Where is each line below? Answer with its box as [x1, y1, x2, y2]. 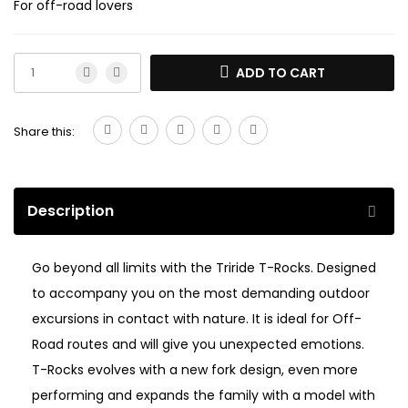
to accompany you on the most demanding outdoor [32, 284, 370, 303]
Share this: [14, 123, 75, 141]
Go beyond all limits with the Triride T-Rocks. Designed [32, 259, 376, 278]
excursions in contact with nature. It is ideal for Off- [32, 310, 362, 329]
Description [27, 200, 114, 222]
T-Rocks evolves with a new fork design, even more [32, 361, 358, 380]
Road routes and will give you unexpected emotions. [32, 335, 364, 354]
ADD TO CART [236, 64, 325, 83]
